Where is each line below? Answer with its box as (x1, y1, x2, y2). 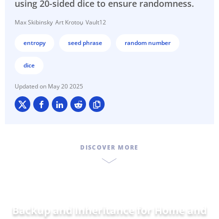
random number (125, 39, 171, 47)
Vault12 (86, 18, 106, 27)
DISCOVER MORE (80, 143, 139, 152)
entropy (23, 39, 45, 47)
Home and (154, 203, 207, 218)
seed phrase (68, 39, 102, 47)
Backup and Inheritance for (12, 203, 154, 218)
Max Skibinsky (15, 18, 53, 27)
